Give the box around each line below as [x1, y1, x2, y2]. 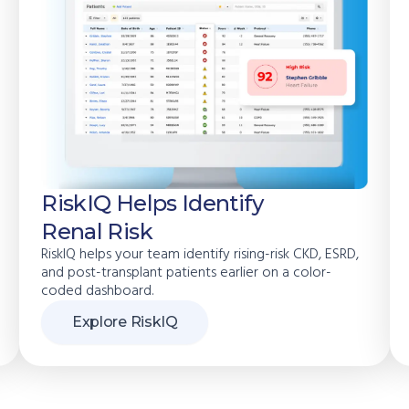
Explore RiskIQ [72, 313, 178, 331]
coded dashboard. [41, 279, 154, 304]
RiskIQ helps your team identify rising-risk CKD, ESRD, [41, 243, 360, 267]
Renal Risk [41, 218, 152, 246]
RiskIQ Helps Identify [41, 190, 263, 217]
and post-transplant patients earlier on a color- [41, 261, 332, 286]
